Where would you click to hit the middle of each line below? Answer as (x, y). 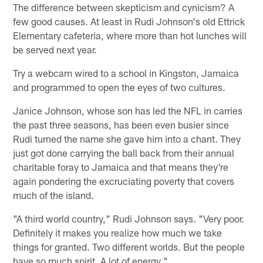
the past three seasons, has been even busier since (121, 124)
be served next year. (55, 49)
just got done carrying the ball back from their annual (124, 152)
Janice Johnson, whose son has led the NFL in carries (128, 110)
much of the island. (54, 195)
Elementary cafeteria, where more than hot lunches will (130, 35)
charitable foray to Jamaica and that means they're (121, 166)
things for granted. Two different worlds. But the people (129, 246)
